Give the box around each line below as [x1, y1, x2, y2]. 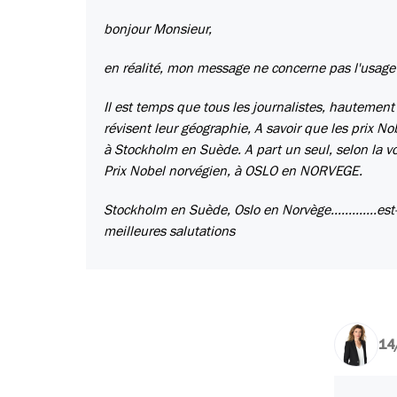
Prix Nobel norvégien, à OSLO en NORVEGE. [104, 164, 362, 179]
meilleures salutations [104, 224, 235, 239]
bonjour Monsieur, [104, 22, 212, 37]
